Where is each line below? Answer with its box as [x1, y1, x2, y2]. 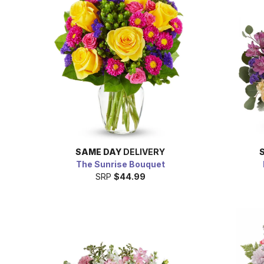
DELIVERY [121, 146, 165, 157]
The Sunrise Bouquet [75, 159, 165, 169]
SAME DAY [75, 146, 121, 157]
